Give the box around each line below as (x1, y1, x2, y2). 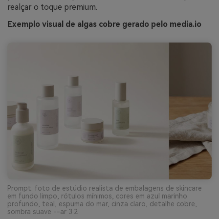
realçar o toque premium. (7, 2, 97, 12)
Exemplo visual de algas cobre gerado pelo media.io (7, 20, 201, 29)
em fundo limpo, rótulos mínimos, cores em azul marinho (7, 192, 187, 200)
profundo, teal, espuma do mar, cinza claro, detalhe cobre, (7, 199, 197, 208)
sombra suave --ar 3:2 (7, 207, 78, 216)
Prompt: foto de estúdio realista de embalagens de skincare (7, 184, 202, 192)
